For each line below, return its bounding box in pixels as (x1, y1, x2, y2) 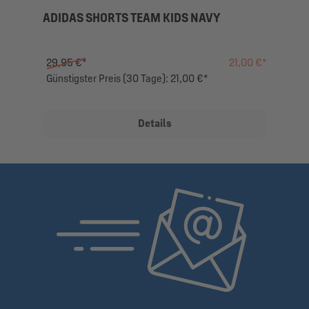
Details (137, 117, 172, 130)
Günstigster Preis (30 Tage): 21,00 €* (46, 72, 208, 86)
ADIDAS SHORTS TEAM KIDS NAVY (43, 10, 220, 26)
